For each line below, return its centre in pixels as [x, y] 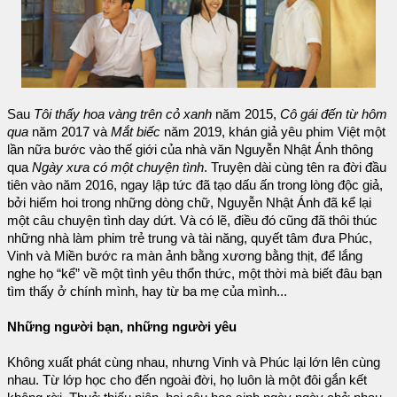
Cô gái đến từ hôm [334, 114]
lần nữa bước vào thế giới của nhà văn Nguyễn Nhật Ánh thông [190, 149]
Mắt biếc [136, 132]
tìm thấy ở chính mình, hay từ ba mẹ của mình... [147, 291]
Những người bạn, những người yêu [122, 327]
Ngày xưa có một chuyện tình [118, 167]
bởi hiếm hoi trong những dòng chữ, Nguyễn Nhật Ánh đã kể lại [189, 202]
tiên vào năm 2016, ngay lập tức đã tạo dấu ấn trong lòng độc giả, [195, 185]
